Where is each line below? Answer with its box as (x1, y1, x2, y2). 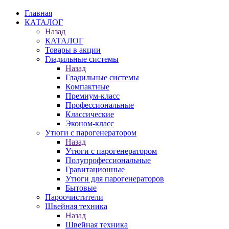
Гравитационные (65, 165, 125, 174)
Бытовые (65, 184, 97, 192)
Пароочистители (45, 193, 103, 201)
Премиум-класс (65, 91, 120, 100)
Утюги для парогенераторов (65, 174, 164, 183)
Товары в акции (45, 45, 101, 54)
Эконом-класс (65, 119, 114, 128)
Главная (25, 9, 52, 17)
